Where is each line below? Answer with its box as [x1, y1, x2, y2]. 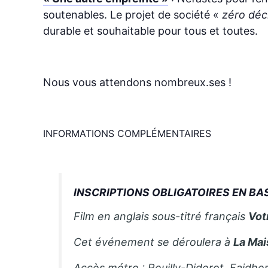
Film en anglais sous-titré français [74, 210, 246, 223]
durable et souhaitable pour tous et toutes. [43, 24, 258, 37]
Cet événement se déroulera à [74, 236, 234, 249]
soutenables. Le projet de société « [43, 8, 222, 21]
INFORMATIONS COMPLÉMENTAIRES [43, 127, 211, 139]
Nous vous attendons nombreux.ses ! [43, 75, 232, 89]
